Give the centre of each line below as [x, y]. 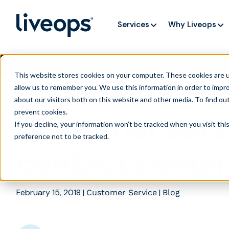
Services [134, 24]
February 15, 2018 [49, 192]
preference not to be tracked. [62, 136]
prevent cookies [40, 112]
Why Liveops [192, 24]
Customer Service [122, 192]
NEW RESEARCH [151, 64]
